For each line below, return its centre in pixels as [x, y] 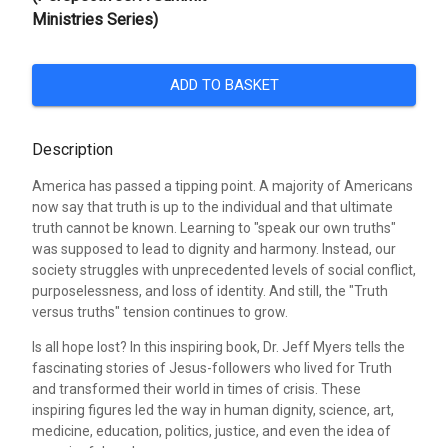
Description [72, 150]
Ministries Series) [95, 20]
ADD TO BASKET [224, 85]
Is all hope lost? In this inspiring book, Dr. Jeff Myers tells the [218, 347]
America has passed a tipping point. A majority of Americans [222, 186]
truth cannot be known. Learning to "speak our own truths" [214, 228]
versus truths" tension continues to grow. [160, 312]
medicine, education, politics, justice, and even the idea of [211, 431]
